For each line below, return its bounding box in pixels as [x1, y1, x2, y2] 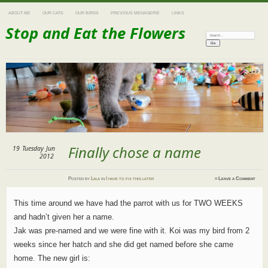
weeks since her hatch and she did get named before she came [13, 240, 233, 249]
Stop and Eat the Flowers [5, 23, 185, 44]
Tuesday [22, 144, 44, 153]
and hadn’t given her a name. [13, 212, 114, 222]
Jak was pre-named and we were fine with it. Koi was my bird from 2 [13, 226, 249, 236]
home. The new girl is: [13, 254, 90, 263]
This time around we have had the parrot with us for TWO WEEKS [13, 199, 243, 208]
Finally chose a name [68, 142, 202, 163]
